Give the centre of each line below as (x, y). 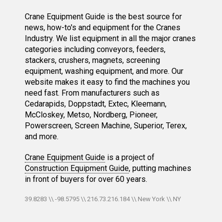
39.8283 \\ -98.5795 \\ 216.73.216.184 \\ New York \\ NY (103, 199)
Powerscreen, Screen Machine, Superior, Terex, (106, 126)
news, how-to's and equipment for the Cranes (103, 28)
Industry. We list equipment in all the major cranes (110, 39)
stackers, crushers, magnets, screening (92, 60)
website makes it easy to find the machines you (107, 82)
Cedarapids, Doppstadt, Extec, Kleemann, (96, 104)
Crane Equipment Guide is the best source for (103, 17)
